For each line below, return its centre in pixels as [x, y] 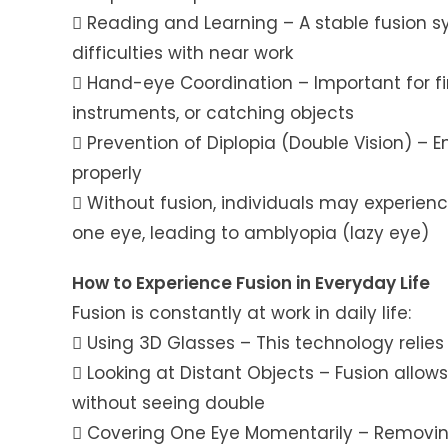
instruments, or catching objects [213, 113]
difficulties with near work [182, 53]
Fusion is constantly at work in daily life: [241, 313]
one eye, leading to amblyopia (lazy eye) [250, 233]
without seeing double [168, 403]
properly [107, 173]
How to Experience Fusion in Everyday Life [251, 283]
